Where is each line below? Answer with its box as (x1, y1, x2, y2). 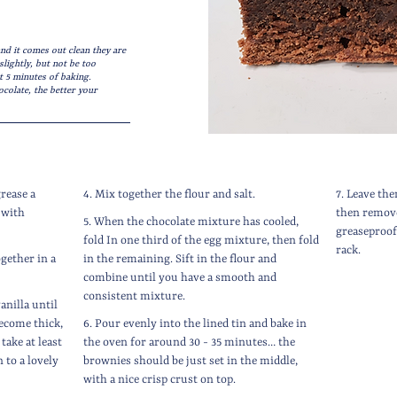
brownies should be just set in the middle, (83, 354, 299, 368)
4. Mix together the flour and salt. (83, 188, 256, 201)
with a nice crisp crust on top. (83, 373, 237, 386)
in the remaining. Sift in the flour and (83, 253, 277, 266)
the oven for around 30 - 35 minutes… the (83, 336, 296, 349)
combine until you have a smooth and (83, 271, 277, 284)
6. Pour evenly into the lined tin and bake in (83, 317, 307, 331)
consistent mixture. (83, 290, 186, 303)
